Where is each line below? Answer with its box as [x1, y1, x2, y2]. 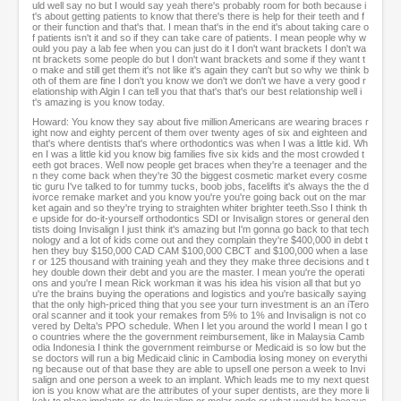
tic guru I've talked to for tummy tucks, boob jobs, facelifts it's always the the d [32, 181, 369, 192]
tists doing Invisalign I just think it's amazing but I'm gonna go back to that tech [32, 224, 369, 235]
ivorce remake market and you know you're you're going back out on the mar [32, 192, 366, 203]
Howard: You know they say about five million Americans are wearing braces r [32, 116, 369, 128]
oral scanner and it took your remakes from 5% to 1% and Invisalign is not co [32, 310, 366, 321]
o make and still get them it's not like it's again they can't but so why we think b [32, 64, 369, 76]
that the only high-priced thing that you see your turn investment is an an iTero [32, 299, 369, 311]
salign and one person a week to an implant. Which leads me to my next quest [32, 374, 369, 386]
